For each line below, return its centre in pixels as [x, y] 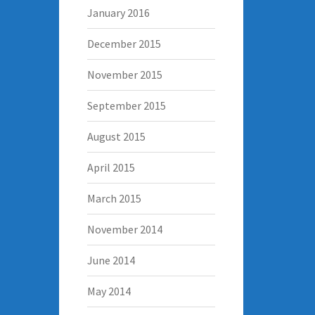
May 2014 [109, 291]
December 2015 [124, 43]
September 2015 [126, 105]
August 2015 [116, 136]
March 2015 [114, 198]
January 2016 [118, 12]
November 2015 [124, 74]
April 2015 [111, 167]
